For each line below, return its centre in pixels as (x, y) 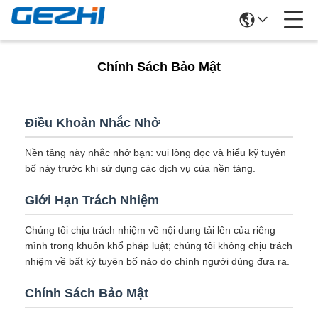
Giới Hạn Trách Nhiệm (92, 200)
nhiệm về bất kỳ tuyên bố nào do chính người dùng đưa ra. (157, 261)
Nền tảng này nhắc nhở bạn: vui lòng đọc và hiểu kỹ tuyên (155, 153)
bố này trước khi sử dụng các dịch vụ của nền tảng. (140, 168)
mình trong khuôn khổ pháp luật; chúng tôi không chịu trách (159, 246)
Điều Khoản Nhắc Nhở (93, 123)
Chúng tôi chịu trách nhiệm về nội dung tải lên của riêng (150, 230)
